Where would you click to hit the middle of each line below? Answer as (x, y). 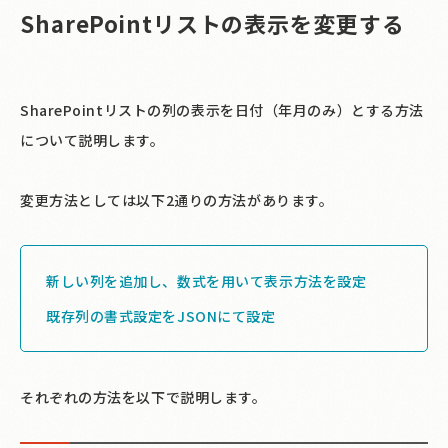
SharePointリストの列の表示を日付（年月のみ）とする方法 (222, 109)
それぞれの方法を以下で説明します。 (143, 396)
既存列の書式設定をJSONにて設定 (161, 315)
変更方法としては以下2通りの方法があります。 (177, 199)
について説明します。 (92, 139)
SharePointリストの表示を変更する (212, 22)
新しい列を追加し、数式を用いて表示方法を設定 (206, 280)
